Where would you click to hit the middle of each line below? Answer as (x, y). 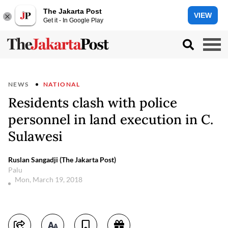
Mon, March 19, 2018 (49, 179)
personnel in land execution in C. (111, 119)
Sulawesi (35, 136)
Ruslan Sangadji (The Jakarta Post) (62, 160)
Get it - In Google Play (73, 20)
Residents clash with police (93, 103)
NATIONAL (62, 84)
